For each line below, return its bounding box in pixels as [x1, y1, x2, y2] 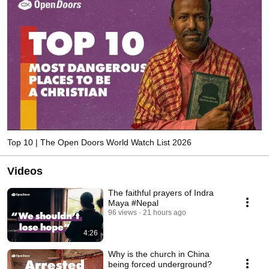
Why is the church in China [108, 249, 210, 259]
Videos [7, 165, 43, 177]
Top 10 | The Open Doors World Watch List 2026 [7, 137, 192, 147]
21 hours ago [143, 208, 186, 217]
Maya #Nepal [108, 198, 159, 208]
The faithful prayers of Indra [108, 187, 214, 198]
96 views [108, 208, 137, 217]
